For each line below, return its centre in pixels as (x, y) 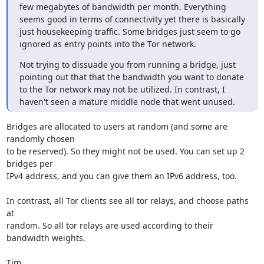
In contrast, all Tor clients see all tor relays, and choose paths (127, 201)
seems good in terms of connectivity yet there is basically (132, 19)
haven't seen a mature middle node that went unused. (127, 102)
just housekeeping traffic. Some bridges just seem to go (130, 32)
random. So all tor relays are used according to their (110, 225)
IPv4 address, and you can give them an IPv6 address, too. (121, 176)
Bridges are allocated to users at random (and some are (117, 126)
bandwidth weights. (46, 238)
